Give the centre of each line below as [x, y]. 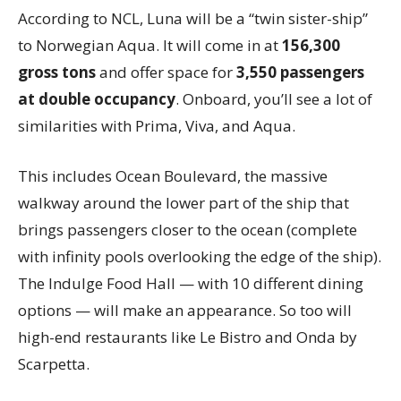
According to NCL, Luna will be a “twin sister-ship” [193, 18]
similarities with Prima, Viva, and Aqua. [157, 125]
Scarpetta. [54, 363]
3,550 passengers [300, 72]
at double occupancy [97, 98]
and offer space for [166, 72]
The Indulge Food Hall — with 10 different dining [191, 283]
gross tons [57, 72]
